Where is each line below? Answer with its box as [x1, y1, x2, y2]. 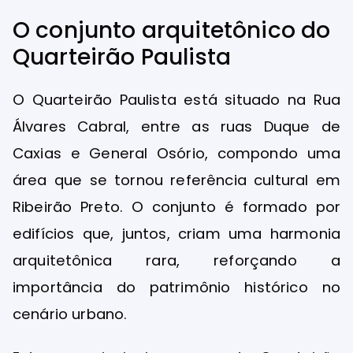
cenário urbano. [13, 303, 128, 324]
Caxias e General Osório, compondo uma [13, 143, 340, 163]
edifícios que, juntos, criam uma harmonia [13, 223, 340, 243]
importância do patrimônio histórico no [13, 277, 340, 297]
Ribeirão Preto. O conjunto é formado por [13, 196, 340, 217]
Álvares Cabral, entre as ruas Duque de [13, 116, 340, 136]
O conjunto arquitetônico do [13, 14, 331, 46]
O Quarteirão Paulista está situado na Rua [13, 89, 340, 110]
